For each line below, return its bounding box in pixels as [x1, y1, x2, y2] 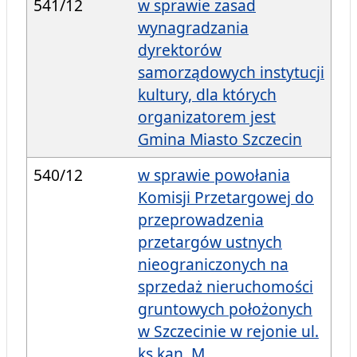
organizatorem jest [138, 106, 276, 128]
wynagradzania [138, 17, 249, 39]
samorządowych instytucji [138, 61, 324, 84]
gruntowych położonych [138, 298, 312, 320]
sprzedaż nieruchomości [138, 276, 313, 298]
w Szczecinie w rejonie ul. [138, 320, 319, 343]
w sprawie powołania [138, 164, 290, 186]
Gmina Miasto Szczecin [138, 128, 302, 151]
